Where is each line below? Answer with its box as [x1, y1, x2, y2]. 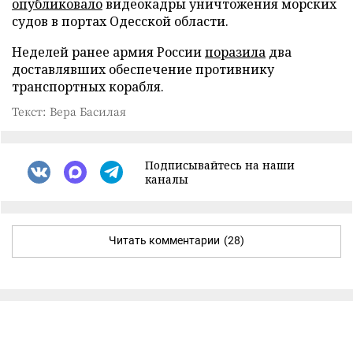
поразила [205, 43, 266, 61]
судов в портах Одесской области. [12, 12, 229, 30]
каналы [145, 171, 188, 187]
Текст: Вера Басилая [12, 102, 126, 119]
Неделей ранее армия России [12, 43, 205, 61]
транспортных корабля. [12, 77, 164, 95]
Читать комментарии [109, 233, 220, 247]
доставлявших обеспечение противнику [12, 60, 274, 78]
